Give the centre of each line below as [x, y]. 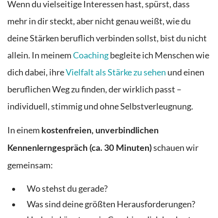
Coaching [91, 55]
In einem [24, 130]
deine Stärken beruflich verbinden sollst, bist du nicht [107, 38]
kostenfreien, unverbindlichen [100, 131]
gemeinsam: [30, 165]
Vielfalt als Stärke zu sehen [116, 72]
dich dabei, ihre [36, 72]
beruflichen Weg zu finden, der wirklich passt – [94, 89]
